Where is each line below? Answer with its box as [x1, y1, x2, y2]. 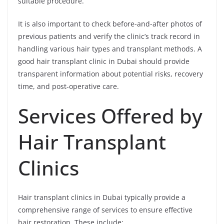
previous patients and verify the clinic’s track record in [18, 31, 200, 41]
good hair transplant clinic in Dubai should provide [18, 56, 189, 66]
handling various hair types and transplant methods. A [18, 44, 202, 54]
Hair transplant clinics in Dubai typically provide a [18, 192, 185, 202]
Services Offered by [18, 102, 202, 130]
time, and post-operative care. [18, 81, 119, 91]
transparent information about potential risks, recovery [18, 69, 203, 79]
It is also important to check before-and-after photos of [18, 19, 202, 29]
